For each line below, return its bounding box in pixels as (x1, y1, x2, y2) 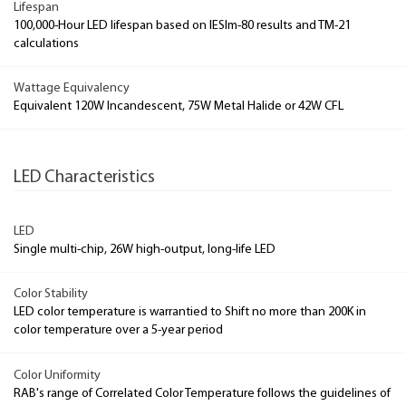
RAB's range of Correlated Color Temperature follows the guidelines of (14, 386, 391, 401)
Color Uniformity (14, 368, 101, 382)
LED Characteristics (14, 169, 155, 188)
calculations (14, 36, 79, 51)
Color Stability (14, 287, 88, 301)
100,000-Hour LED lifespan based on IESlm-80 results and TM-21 (14, 18, 351, 33)
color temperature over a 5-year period (14, 324, 223, 337)
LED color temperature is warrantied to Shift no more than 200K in (14, 305, 366, 319)
